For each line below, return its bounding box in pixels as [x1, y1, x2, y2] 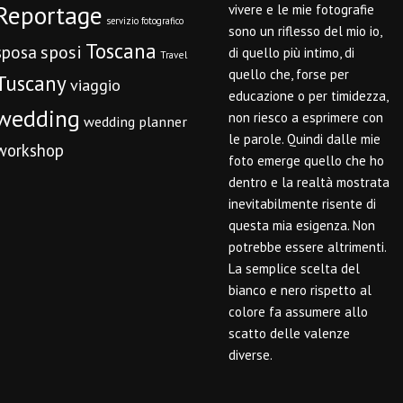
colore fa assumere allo [228, 302, 368, 320]
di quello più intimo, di [228, 43, 354, 61]
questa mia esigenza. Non [228, 216, 375, 234]
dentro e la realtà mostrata [228, 173, 390, 191]
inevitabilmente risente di [228, 194, 376, 212]
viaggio [70, 75, 121, 96]
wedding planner [84, 112, 187, 131]
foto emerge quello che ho [228, 151, 384, 169]
